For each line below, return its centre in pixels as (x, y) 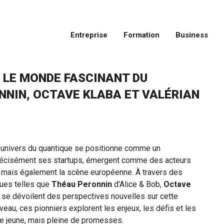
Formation (141, 35)
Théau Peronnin (81, 184)
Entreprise (89, 35)
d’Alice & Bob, (138, 184)
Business (192, 35)
